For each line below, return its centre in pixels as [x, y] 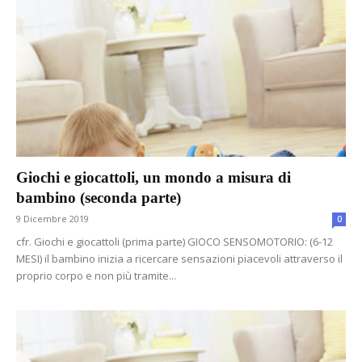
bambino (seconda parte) [99, 198]
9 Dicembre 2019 [53, 219]
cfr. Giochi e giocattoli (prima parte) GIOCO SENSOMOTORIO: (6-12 [175, 242]
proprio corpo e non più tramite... [96, 276]
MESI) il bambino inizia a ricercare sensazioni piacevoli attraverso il [179, 259]
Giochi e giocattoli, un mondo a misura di [154, 178]
